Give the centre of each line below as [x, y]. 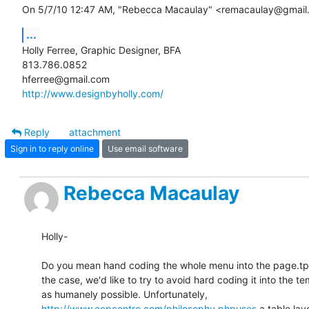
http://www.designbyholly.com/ [93, 94]
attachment [95, 132]
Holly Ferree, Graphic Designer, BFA [101, 50]
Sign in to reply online [52, 148]
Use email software [145, 148]
